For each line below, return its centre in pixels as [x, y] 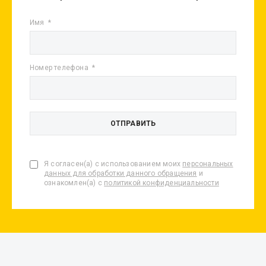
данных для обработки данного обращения [121, 173]
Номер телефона [60, 68]
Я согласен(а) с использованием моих [113, 164]
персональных [208, 164]
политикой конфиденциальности [161, 183]
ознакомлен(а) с [74, 183]
